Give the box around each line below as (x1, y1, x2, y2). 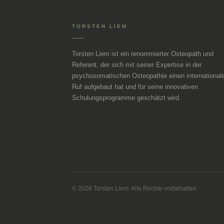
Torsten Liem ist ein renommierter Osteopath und (72, 49, 213, 57)
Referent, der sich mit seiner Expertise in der (72, 60, 201, 68)
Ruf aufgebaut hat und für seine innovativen (72, 82, 198, 90)
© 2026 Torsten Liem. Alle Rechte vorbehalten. (72, 184, 198, 192)
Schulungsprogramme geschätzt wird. (72, 93, 181, 101)
